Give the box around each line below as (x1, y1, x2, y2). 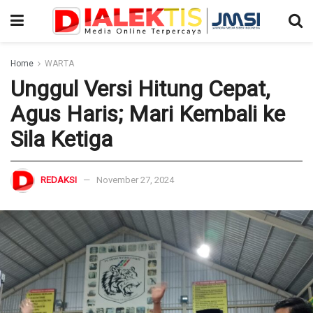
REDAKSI (41, 174, 77, 185)
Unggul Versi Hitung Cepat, (10, 75, 270, 102)
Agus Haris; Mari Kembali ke (10, 101, 285, 127)
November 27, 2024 (96, 174, 174, 185)
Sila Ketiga (10, 126, 112, 152)
